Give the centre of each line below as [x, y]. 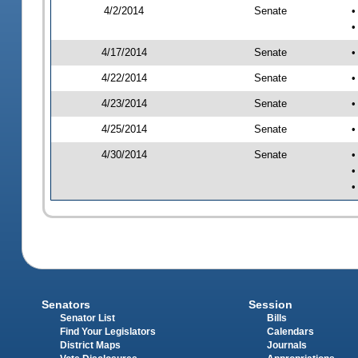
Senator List [88, 318]
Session [270, 305]
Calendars [290, 332]
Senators [66, 305]
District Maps [91, 346]
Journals [286, 346]
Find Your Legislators [108, 332]
